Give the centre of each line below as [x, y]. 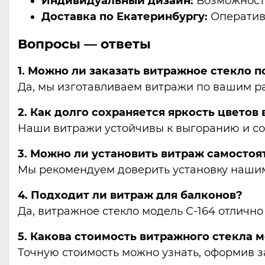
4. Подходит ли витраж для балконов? [130, 195]
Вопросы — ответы [84, 44]
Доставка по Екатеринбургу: [125, 17]
